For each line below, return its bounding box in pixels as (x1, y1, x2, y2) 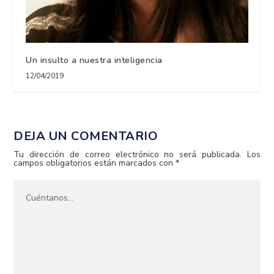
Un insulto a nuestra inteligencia (26, 54, 163, 67)
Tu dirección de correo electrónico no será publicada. (13, 149, 242, 161)
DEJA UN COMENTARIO (13, 128, 158, 145)
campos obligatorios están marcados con (13, 157, 176, 169)
